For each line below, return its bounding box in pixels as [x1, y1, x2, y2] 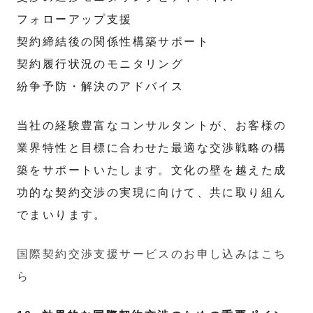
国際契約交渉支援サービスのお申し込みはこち [17, 248, 287, 260]
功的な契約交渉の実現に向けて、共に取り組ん [17, 187, 287, 198]
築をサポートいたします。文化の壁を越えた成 [17, 164, 287, 176]
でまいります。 [17, 209, 107, 221]
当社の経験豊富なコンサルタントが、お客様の [17, 119, 287, 131]
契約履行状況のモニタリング [17, 58, 184, 70]
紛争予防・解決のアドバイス [17, 80, 184, 92]
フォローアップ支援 [17, 13, 133, 25]
